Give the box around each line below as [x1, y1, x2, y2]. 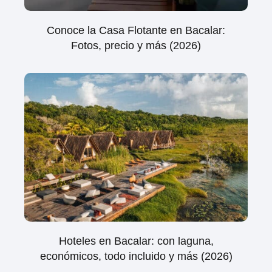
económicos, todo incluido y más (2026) [39, 250, 233, 263]
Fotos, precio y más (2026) [71, 39, 201, 52]
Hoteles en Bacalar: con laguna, [58, 235, 214, 248]
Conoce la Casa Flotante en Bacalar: [47, 24, 225, 36]
